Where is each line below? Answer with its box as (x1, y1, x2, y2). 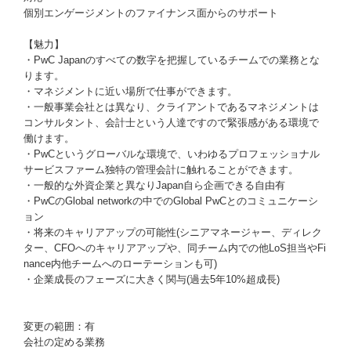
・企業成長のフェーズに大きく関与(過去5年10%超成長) (24, 273, 280, 285)
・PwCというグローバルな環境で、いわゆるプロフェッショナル (24, 148, 320, 160)
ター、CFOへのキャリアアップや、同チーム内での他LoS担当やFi (24, 242, 326, 254)
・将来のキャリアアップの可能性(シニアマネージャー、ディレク (24, 226, 322, 238)
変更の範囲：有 (24, 320, 95, 332)
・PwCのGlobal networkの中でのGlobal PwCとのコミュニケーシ (24, 195, 318, 207)
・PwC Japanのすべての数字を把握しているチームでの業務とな (24, 54, 320, 66)
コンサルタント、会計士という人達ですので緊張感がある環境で (24, 117, 319, 128)
